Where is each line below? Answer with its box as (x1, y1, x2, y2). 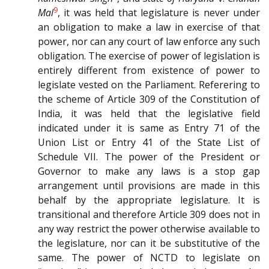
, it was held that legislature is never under (58, 6, 260, 20)
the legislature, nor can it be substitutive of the (38, 237, 260, 250)
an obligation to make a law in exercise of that (38, 20, 260, 34)
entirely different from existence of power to (38, 64, 260, 77)
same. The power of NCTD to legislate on (38, 251, 260, 265)
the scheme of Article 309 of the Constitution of (38, 92, 260, 106)
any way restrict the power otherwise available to (38, 222, 260, 236)
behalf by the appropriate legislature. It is (38, 193, 260, 207)
